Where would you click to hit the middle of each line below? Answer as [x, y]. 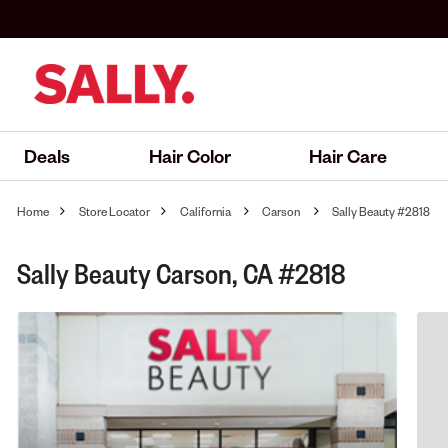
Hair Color [189, 155]
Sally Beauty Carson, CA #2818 [181, 272]
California [205, 211]
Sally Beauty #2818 [381, 211]
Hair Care [348, 155]
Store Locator [114, 211]
